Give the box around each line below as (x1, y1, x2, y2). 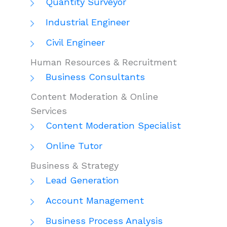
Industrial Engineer (46, 16, 130, 27)
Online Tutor (46, 140, 102, 151)
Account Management (46, 195, 144, 206)
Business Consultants (46, 71, 145, 82)
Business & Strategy (30, 160, 119, 171)
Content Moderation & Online (30, 91, 158, 102)
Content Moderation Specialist (46, 120, 181, 131)
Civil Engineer (46, 36, 105, 48)
